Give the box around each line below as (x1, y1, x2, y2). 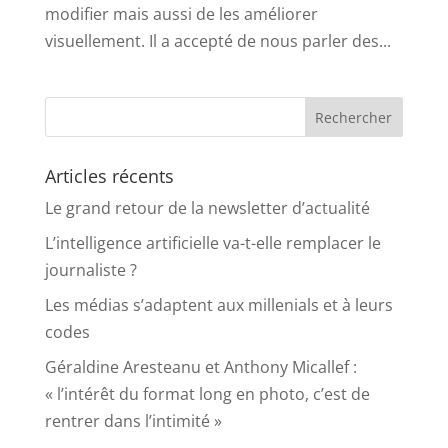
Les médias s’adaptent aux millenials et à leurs (44, 294, 393, 317)
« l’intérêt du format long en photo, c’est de (44, 383, 370, 406)
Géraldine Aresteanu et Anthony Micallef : (44, 356, 357, 379)
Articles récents (44, 164, 174, 189)
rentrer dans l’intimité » (44, 410, 222, 433)
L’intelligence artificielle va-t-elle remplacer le (44, 232, 381, 255)
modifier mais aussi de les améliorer (44, 3, 318, 26)
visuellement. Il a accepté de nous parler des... (44, 30, 391, 53)
